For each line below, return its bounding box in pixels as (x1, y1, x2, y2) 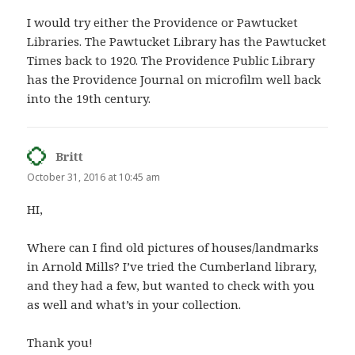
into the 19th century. (27, 90, 151, 106)
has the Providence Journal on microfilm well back (27, 71, 322, 87)
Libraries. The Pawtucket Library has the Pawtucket (27, 32, 327, 49)
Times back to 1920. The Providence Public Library (27, 52, 315, 68)
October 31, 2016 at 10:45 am (27, 170, 161, 184)
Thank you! (27, 334, 94, 350)
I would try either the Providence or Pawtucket (27, 13, 299, 30)
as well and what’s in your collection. (27, 296, 242, 312)
